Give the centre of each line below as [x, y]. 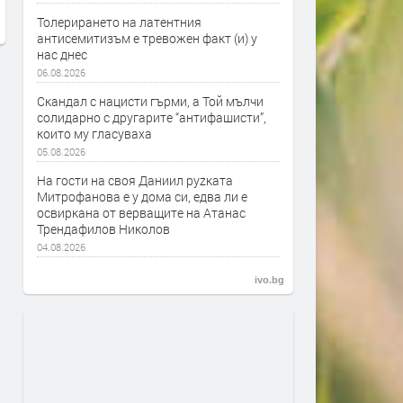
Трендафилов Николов [103, 229]
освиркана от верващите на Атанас [141, 213]
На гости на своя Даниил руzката [135, 180]
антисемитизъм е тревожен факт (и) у [147, 38]
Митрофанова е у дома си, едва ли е [142, 197]
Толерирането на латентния [119, 22]
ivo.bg [269, 280]
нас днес [62, 54]
